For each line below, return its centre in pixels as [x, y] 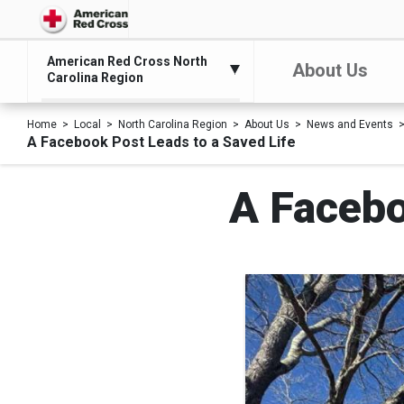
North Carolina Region [173, 124]
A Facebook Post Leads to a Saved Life [161, 142]
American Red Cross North [127, 61]
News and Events [350, 124]
